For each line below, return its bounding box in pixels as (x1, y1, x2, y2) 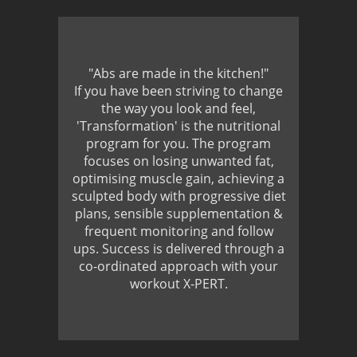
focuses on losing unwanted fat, (83, 151, 274, 170)
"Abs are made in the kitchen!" (88, 64, 269, 82)
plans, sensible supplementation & (74, 204, 283, 222)
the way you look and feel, (101, 99, 256, 117)
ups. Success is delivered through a (73, 239, 284, 257)
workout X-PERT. (129, 274, 228, 292)
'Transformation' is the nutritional (76, 116, 280, 135)
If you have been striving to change (74, 81, 283, 100)
